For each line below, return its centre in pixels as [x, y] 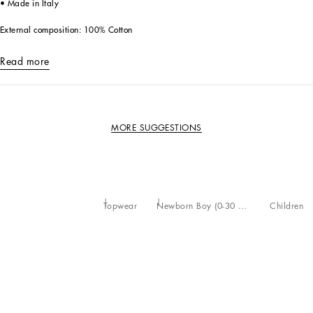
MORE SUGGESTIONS [156, 128]
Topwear [120, 206]
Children [286, 206]
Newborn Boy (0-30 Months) [243, 206]
